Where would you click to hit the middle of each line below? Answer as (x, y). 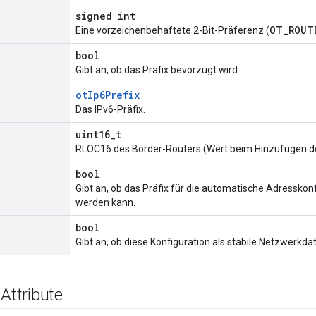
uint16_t (98, 135)
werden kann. (105, 203)
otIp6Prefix (108, 95)
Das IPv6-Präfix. (110, 110)
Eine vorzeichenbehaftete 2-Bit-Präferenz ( (172, 31)
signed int (105, 16)
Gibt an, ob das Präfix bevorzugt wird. (158, 70)
